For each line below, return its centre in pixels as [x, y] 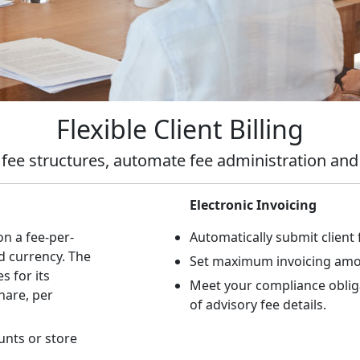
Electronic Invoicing [253, 205]
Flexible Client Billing [180, 129]
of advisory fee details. [258, 305]
